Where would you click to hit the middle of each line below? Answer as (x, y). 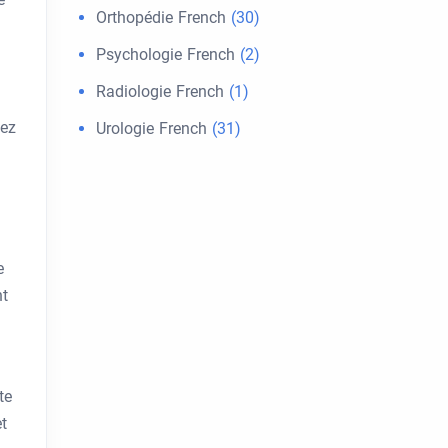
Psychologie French (165, 54)
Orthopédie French (161, 17)
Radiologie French (160, 91)
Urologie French (151, 128)
